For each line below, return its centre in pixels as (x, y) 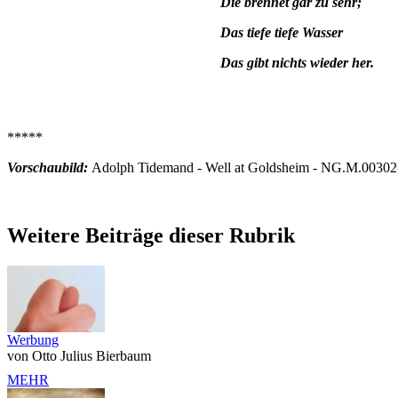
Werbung (33, 339)
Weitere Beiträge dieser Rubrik (151, 235)
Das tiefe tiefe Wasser (282, 32)
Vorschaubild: (49, 167)
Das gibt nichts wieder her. (297, 62)
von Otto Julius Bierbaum (79, 355)
